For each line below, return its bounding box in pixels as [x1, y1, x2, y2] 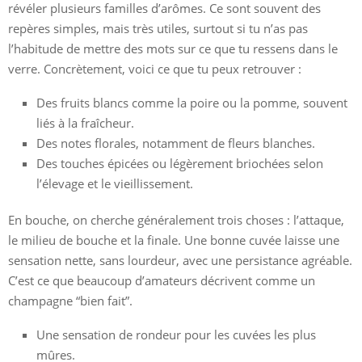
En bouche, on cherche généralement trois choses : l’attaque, [8, 212, 344, 229]
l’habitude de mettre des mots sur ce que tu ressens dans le [8, 40, 338, 57]
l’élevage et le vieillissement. [36, 175, 193, 192]
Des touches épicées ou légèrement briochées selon [36, 155, 323, 172]
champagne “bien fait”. [8, 293, 133, 309]
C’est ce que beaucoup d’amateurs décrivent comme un [8, 272, 315, 289]
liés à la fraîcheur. [36, 115, 134, 132]
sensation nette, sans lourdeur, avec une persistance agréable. [8, 252, 352, 269]
